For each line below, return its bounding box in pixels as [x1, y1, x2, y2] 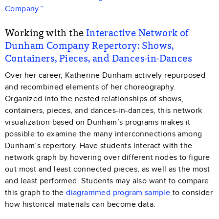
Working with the [5, 25, 86, 40]
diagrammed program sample [66, 187, 171, 197]
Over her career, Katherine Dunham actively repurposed [5, 70, 206, 80]
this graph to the [5, 187, 66, 197]
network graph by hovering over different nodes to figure [5, 152, 210, 162]
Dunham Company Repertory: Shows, [5, 38, 174, 52]
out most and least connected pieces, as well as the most [5, 164, 210, 174]
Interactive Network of [86, 25, 190, 40]
